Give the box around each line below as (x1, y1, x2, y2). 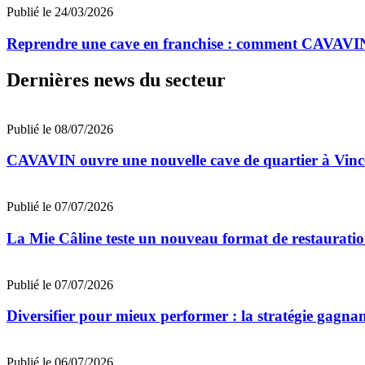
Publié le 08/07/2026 (7, 121, 113, 136)
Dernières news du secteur (7, 68, 226, 90)
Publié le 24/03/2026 (7, 5, 113, 20)
